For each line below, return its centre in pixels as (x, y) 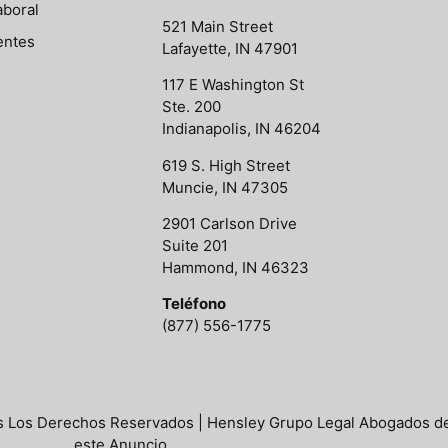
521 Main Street (217, 26)
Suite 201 (195, 245)
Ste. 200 (191, 107)
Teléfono (194, 304)
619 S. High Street (226, 165)
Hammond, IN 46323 (235, 267)
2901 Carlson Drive (229, 223)
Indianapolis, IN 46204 (241, 129)
